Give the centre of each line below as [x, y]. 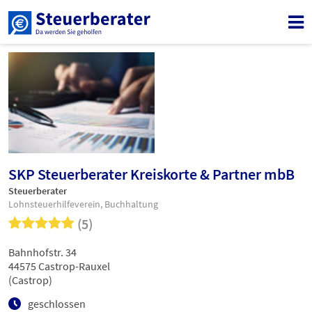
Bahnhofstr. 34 [42, 252]
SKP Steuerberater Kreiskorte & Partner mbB [151, 174]
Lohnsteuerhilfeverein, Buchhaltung [83, 204]
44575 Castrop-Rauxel [59, 266]
